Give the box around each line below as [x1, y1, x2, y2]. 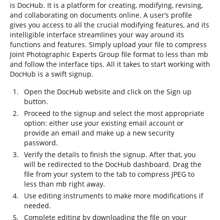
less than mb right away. [24, 179, 105, 189]
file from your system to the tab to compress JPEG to [24, 169, 194, 179]
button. [24, 97, 48, 106]
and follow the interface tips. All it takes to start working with [10, 59, 210, 69]
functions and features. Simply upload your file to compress [10, 40, 207, 49]
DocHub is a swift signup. [10, 69, 93, 79]
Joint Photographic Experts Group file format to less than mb [10, 50, 208, 59]
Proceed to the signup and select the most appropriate [24, 109, 204, 118]
